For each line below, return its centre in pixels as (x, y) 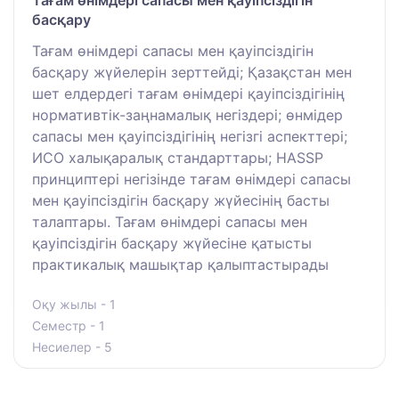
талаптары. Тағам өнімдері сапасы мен (170, 222)
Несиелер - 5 (72, 347)
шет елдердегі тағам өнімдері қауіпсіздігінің (188, 94)
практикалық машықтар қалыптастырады (180, 265)
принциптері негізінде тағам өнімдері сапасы (191, 179)
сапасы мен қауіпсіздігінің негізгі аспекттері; (190, 137)
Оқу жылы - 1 (74, 305)
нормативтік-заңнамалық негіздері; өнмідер (187, 115)
